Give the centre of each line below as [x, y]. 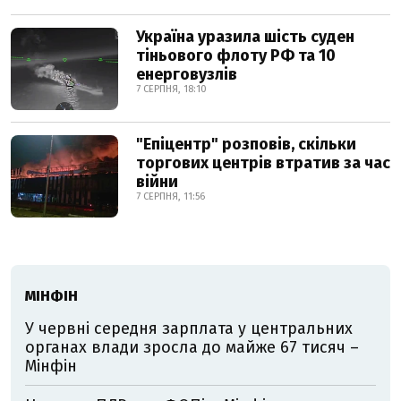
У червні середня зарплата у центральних [189, 328]
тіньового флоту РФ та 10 [236, 55]
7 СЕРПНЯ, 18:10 [171, 89]
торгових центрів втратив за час [263, 162]
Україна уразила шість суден [245, 36]
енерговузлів [187, 74]
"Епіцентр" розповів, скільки [246, 144]
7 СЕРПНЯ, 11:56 [171, 196]
